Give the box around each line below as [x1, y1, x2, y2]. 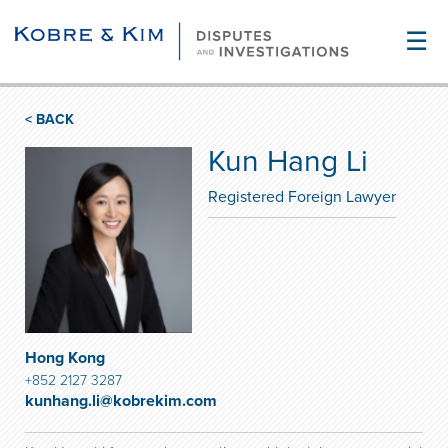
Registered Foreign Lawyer [208, 187, 397, 207]
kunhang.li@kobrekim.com [25, 390, 217, 411]
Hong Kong [25, 347, 105, 368]
